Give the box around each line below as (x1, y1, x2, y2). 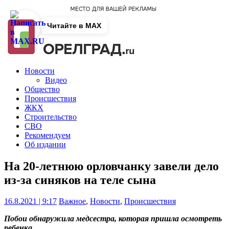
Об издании (25, 140, 66, 149)
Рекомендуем (25, 130, 71, 140)
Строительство (25, 112, 77, 121)
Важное (59, 197, 86, 206)
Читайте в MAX (47, 21, 101, 30)
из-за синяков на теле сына (4, 173, 156, 187)
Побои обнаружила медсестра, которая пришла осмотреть (4, 214, 222, 223)
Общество (25, 84, 60, 94)
